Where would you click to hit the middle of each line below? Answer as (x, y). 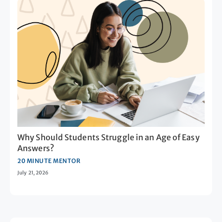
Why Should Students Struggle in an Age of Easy (109, 138)
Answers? (36, 148)
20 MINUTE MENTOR (49, 161)
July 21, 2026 (33, 173)
